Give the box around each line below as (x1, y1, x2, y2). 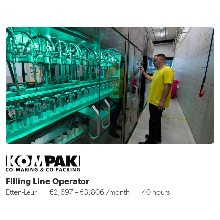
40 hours (142, 189, 170, 197)
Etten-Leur (6, 189, 37, 197)
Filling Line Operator (6, 177, 89, 186)
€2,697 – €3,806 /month (49, 189, 130, 197)
